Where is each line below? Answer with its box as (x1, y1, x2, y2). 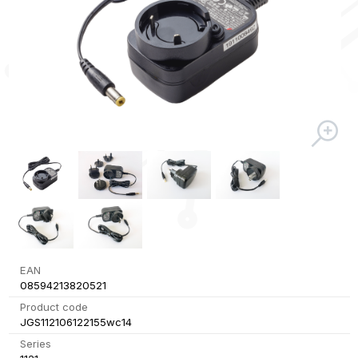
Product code (19, 300, 88, 314)
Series (19, 337, 51, 351)
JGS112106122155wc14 (19, 316, 132, 329)
